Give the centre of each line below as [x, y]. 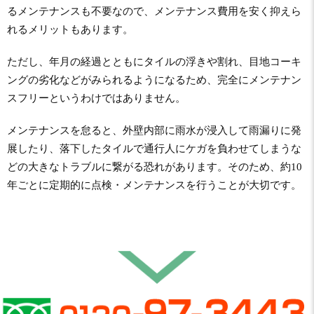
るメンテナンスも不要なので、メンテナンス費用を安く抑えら [154, 11]
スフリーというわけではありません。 [96, 98]
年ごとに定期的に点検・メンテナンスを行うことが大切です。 [154, 185]
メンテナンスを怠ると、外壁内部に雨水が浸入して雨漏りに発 [154, 130]
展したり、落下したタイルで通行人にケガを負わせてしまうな [154, 148]
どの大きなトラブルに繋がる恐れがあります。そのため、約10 [155, 166]
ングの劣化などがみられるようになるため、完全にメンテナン [154, 80]
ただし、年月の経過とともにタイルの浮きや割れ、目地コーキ [154, 61]
